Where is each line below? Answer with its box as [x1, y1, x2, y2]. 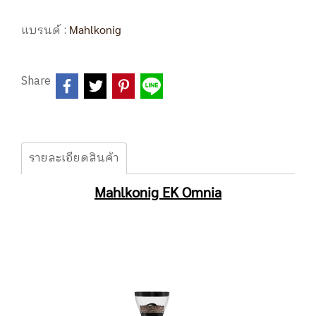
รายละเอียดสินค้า [29, 149, 119, 168]
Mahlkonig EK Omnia [95, 183, 221, 201]
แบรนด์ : [21, 21, 69, 40]
